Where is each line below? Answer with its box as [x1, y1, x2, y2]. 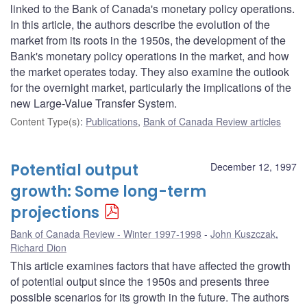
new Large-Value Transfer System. [10, 95, 177, 111]
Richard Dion [10, 240, 66, 254]
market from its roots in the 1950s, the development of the [10, 32, 286, 48]
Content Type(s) [10, 114, 80, 128]
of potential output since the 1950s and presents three [10, 273, 269, 289]
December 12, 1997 [210, 159, 297, 173]
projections [10, 201, 99, 223]
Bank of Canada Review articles [143, 114, 281, 128]
